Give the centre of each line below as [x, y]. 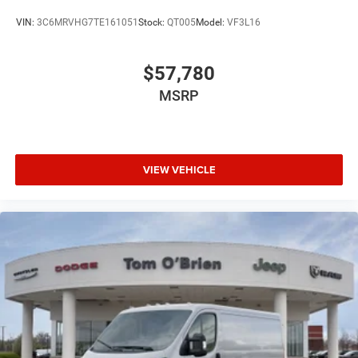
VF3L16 [244, 22]
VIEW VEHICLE [179, 169]
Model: [211, 22]
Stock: [153, 22]
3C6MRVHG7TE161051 [88, 22]
